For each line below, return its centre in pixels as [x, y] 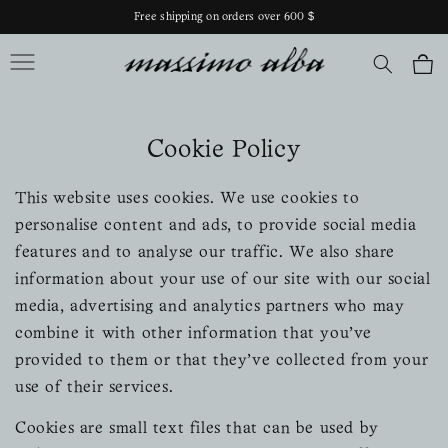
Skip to [57, 13]
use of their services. [94, 387]
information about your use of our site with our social [223, 279]
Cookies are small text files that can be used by [197, 428]
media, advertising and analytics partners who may [210, 306]
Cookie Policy [224, 150]
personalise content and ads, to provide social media [216, 225]
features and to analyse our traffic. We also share [205, 252]
